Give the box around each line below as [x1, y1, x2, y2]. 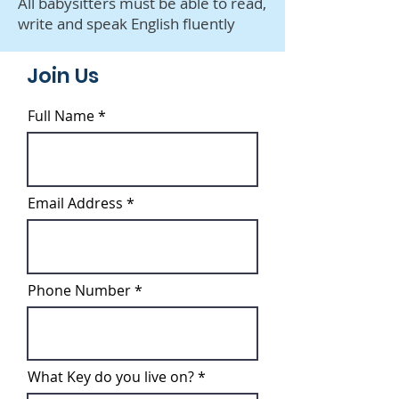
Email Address [28, 193, 123, 213]
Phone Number [28, 281, 131, 300]
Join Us [27, 61, 99, 90]
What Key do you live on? [28, 367, 194, 387]
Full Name [28, 106, 94, 126]
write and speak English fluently [18, 13, 235, 34]
